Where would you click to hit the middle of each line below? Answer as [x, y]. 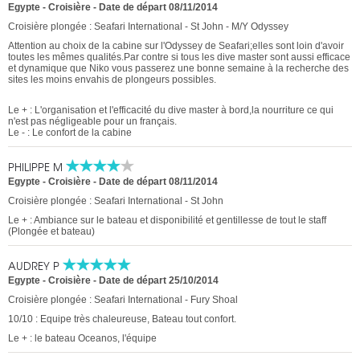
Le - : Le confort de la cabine [70, 133]
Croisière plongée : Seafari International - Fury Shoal [123, 300]
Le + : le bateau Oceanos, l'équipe [82, 339]
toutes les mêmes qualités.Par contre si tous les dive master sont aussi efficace [179, 57]
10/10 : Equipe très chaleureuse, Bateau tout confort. [122, 319]
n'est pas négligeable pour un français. [92, 122]
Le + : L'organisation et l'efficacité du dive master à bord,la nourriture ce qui [171, 110]
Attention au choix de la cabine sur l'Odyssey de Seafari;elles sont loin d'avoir [176, 46]
